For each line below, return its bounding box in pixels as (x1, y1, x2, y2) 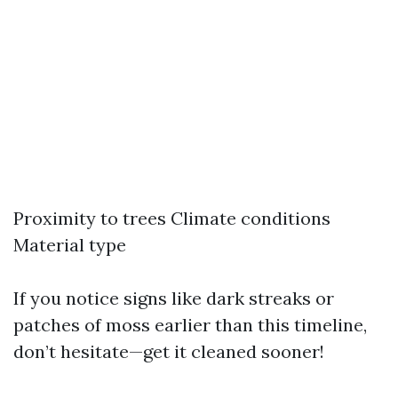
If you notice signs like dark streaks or (13, 287, 334, 309)
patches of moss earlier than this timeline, (13, 314, 367, 336)
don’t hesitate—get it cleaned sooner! (13, 340, 324, 362)
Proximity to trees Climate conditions (13, 207, 330, 229)
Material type (13, 234, 126, 256)
